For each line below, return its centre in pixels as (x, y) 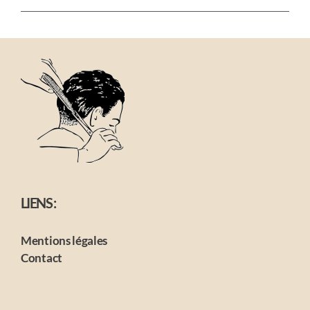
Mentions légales (64, 241)
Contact (42, 258)
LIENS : (38, 203)
